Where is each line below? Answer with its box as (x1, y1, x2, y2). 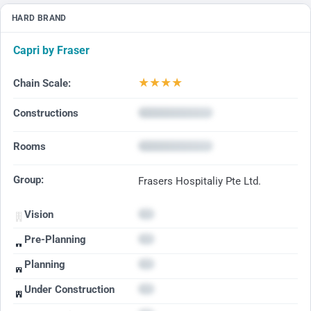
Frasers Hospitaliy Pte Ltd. (138, 174, 261, 187)
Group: (13, 173, 44, 186)
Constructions (13, 106, 78, 119)
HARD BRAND (12, 12, 67, 23)
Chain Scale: (13, 77, 71, 90)
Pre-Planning (24, 233, 86, 246)
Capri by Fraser (13, 43, 90, 57)
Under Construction (24, 283, 115, 296)
